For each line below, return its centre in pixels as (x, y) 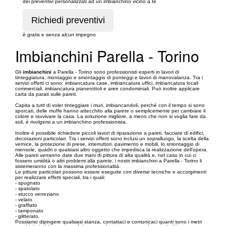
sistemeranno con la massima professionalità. (68, 166)
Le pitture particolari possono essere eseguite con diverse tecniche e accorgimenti (111, 172)
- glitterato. (27, 216)
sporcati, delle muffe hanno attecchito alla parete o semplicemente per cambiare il (110, 110)
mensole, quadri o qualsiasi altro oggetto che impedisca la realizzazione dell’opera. (111, 149)
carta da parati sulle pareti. (46, 94)
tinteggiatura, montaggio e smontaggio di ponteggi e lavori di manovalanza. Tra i (109, 77)
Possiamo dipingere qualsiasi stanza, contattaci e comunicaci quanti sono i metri (108, 221)
